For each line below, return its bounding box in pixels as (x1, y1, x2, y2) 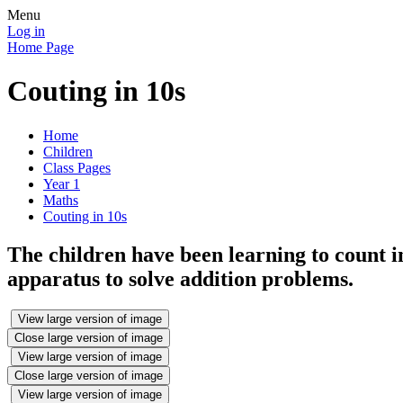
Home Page (7, 40, 74, 55)
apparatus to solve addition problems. (7, 266, 354, 291)
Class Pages (43, 159, 111, 175)
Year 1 (43, 175, 80, 192)
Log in (7, 23, 45, 39)
